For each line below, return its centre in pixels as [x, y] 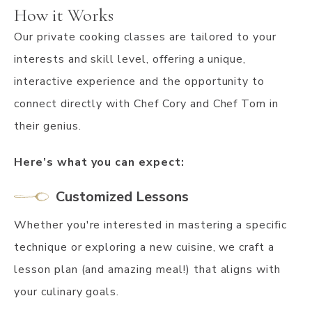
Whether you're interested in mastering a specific [151, 225]
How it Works [64, 15]
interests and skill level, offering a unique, [130, 59]
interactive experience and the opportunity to [140, 81]
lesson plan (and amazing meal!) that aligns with [148, 269]
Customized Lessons [122, 196]
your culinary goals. [67, 291]
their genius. [48, 126]
